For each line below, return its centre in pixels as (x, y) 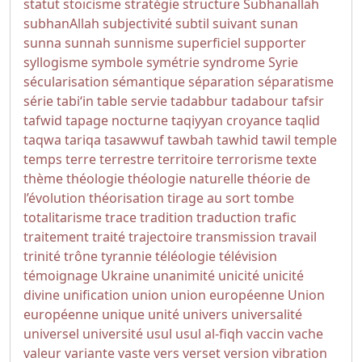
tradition (166, 217)
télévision (248, 256)
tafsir (308, 101)
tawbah (190, 140)
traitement (56, 237)
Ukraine (125, 276)
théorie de (279, 179)
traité (109, 237)
